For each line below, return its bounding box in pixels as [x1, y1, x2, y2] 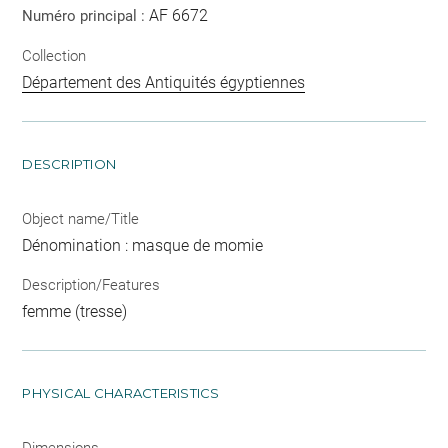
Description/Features [22, 276, 161, 294]
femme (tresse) [22, 302, 128, 321]
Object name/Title [22, 209, 140, 228]
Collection [22, 46, 87, 65]
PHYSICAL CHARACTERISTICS [22, 385, 220, 401]
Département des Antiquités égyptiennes [22, 72, 306, 92]
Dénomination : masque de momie [22, 235, 264, 255]
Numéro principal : [22, 7, 150, 25]
